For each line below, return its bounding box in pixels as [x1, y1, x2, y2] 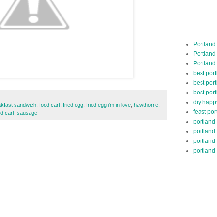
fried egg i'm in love [86, 102, 131, 108]
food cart [39, 102, 60, 108]
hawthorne [134, 102, 158, 108]
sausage [17, 110, 37, 116]
